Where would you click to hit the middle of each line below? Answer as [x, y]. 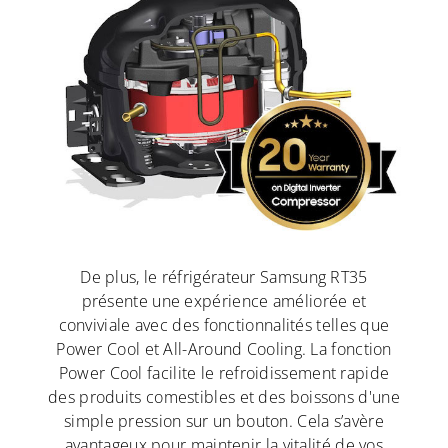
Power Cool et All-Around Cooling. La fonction [224, 348]
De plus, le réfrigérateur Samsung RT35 [224, 276]
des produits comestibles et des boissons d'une [224, 396]
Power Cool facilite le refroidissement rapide [224, 372]
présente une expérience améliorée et [224, 300]
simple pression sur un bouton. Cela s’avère [224, 420]
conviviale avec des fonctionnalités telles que [224, 324]
